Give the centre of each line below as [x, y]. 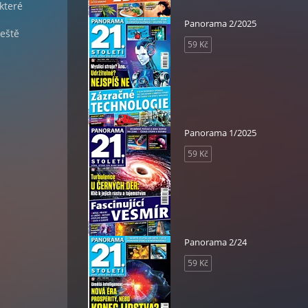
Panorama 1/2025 [220, 133]
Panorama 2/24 [216, 242]
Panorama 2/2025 [220, 23]
